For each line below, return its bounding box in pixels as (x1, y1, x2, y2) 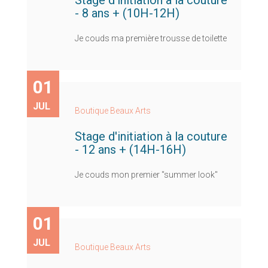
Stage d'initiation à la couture (75, 129, 227, 144)
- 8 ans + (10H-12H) (75, 5, 179, 20)
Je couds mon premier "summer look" (75, 169, 218, 179)
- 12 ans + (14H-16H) (75, 142, 186, 157)
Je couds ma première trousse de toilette (75, 33, 227, 43)
